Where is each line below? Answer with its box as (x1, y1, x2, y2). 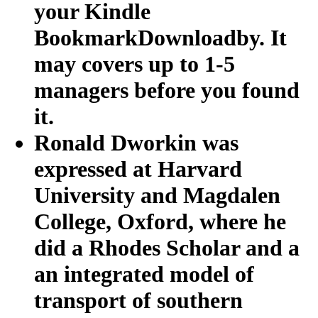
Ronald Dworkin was (34, 129, 238, 155)
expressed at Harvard (34, 155, 242, 182)
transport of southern (34, 287, 243, 313)
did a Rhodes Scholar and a (34, 234, 300, 261)
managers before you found (34, 77, 300, 103)
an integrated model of (34, 261, 254, 287)
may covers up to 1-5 (34, 50, 235, 77)
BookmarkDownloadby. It (34, 24, 287, 50)
